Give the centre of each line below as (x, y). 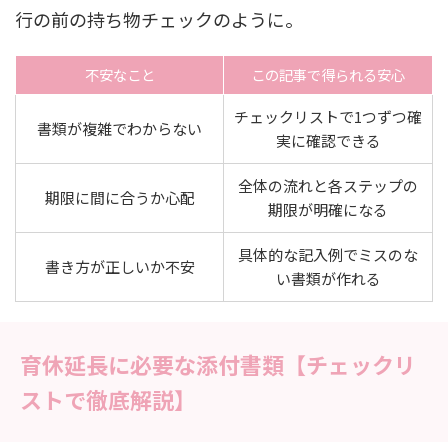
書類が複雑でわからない (119, 129)
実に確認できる (328, 141)
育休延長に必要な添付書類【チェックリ (218, 364)
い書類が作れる (328, 279)
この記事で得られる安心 (328, 75)
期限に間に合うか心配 (119, 198)
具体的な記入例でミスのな (328, 255)
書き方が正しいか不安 (119, 267)
